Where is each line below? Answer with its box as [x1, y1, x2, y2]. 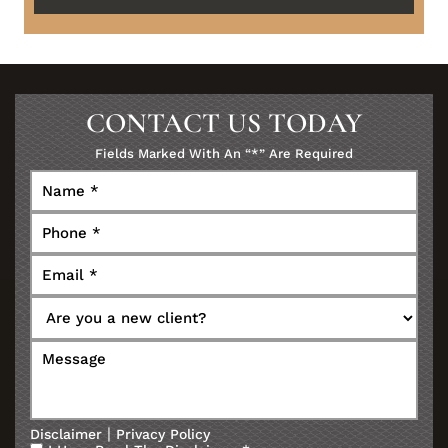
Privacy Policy [116, 426, 210, 443]
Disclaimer [30, 426, 102, 443]
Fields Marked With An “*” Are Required [95, 146, 353, 162]
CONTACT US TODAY [86, 106, 362, 141]
